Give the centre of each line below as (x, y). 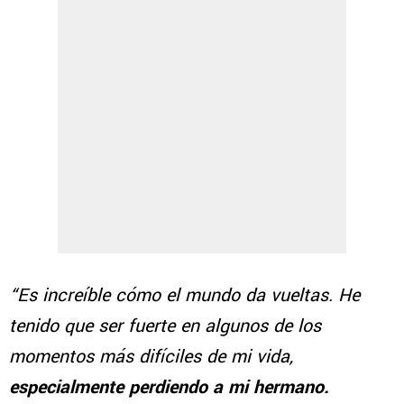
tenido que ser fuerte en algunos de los (165, 326)
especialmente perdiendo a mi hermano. (169, 387)
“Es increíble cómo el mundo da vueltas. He (184, 295)
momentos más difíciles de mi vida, (151, 356)
